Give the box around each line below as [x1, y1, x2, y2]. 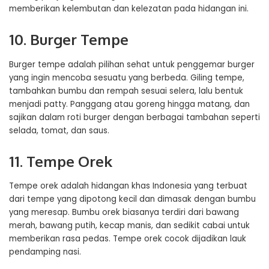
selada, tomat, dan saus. [9, 124, 109, 136]
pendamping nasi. [9, 246, 81, 258]
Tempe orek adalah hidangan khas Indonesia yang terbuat [9, 180, 247, 192]
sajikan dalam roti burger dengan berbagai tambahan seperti [9, 111, 260, 123]
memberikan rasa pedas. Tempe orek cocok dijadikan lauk [9, 233, 246, 245]
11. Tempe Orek [9, 151, 112, 171]
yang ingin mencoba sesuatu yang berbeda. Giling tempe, [9, 71, 244, 83]
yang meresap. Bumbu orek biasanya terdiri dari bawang [9, 207, 239, 219]
